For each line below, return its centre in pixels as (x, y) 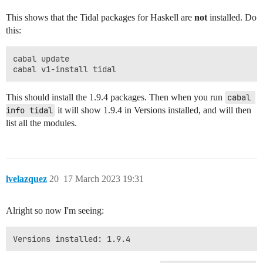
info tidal (29, 110)
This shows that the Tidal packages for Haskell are (100, 17)
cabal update (41, 58)
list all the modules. (41, 123)
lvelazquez (26, 178)
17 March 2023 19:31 (104, 178)
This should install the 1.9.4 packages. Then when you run (115, 97)
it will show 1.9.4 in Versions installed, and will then (153, 110)
